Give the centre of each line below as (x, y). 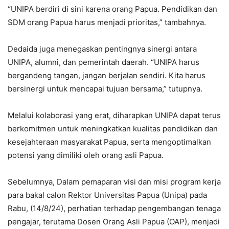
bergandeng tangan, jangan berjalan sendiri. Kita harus (107, 75)
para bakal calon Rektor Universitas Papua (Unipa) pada (107, 195)
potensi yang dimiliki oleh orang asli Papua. (86, 155)
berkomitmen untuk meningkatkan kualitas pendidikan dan (113, 129)
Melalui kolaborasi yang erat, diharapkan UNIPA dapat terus (114, 115)
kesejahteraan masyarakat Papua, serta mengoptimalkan (109, 142)
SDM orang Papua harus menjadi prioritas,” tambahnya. (107, 22)
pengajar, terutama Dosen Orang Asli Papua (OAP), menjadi (114, 222)
